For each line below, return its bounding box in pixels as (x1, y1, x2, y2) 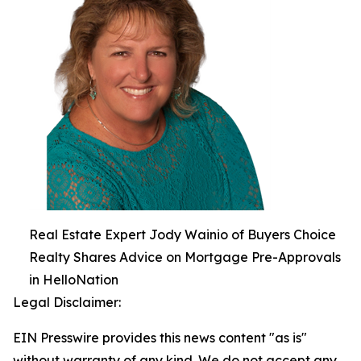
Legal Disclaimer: (13, 294, 121, 310)
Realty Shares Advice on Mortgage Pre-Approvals (29, 249, 341, 265)
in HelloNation (29, 272, 118, 288)
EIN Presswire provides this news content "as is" (13, 330, 307, 346)
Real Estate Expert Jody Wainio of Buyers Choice (29, 226, 336, 243)
